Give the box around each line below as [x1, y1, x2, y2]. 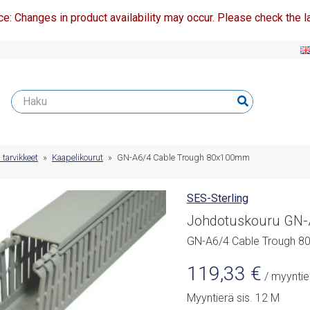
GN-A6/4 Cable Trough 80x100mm [117, 152, 250, 163]
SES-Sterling [186, 192, 248, 206]
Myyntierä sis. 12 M [186, 291, 280, 305]
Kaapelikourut [52, 152, 103, 163]
